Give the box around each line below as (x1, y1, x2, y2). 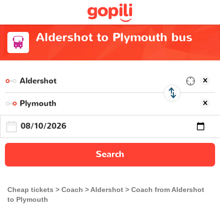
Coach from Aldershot (131, 185, 204, 193)
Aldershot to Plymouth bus (35, 29, 192, 46)
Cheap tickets (7, 185, 54, 193)
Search (96, 148, 124, 161)
